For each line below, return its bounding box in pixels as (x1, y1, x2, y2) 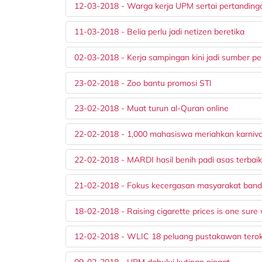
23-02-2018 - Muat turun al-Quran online (74, 103, 229, 114)
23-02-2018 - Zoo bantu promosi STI (74, 77, 212, 88)
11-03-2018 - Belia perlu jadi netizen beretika (74, 26, 245, 37)
